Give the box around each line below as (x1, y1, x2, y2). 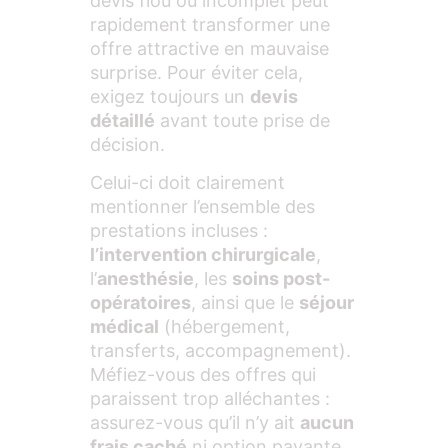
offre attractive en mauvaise (90, 37, 329, 59)
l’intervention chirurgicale (90, 244, 316, 266)
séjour (299, 292, 354, 314)
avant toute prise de (155, 109, 330, 131)
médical (90, 316, 159, 338)
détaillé (90, 109, 155, 131)
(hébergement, (159, 316, 290, 338)
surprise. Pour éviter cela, (90, 61, 303, 83)
